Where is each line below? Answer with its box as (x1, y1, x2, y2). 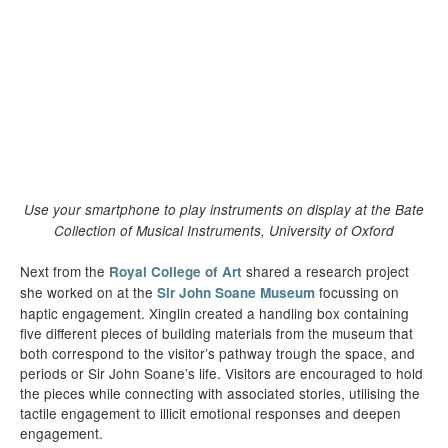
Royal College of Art (109, 262, 242, 281)
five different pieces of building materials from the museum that (20, 323, 413, 343)
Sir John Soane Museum (157, 283, 315, 302)
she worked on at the (20, 282, 157, 302)
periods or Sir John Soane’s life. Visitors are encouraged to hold (20, 363, 423, 383)
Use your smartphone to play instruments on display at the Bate (24, 200, 424, 219)
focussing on (315, 282, 399, 302)
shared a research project (242, 261, 409, 281)
